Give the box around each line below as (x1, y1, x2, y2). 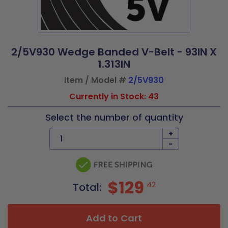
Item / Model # (64, 74, 128, 86)
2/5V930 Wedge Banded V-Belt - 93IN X (11, 45, 217, 59)
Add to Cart (86, 212, 142, 224)
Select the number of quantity (45, 111, 183, 124)
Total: (72, 180, 104, 194)
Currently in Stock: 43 (69, 91, 159, 102)
